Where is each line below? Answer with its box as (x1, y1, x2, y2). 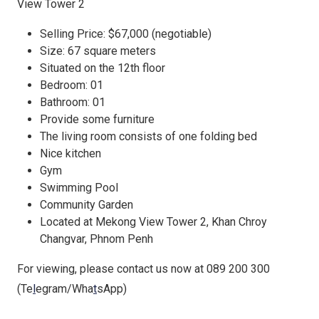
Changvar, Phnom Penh (40, 232, 153, 246)
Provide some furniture (40, 113, 155, 126)
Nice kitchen (40, 147, 101, 160)
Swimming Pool (40, 181, 118, 194)
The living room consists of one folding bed (40, 130, 257, 143)
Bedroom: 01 (40, 78, 103, 92)
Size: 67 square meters (40, 44, 156, 58)
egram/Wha (36, 282, 93, 296)
